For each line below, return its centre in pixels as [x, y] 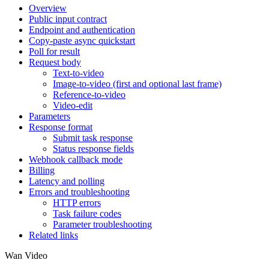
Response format [61, 127]
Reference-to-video [89, 94]
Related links [53, 235]
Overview [48, 8]
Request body [55, 62]
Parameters [50, 116]
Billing [42, 170]
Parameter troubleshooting [102, 224]
